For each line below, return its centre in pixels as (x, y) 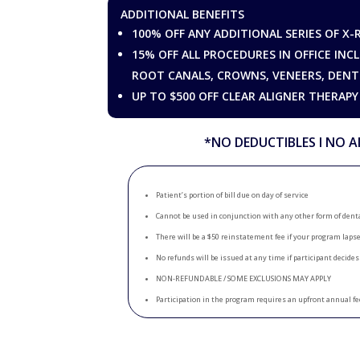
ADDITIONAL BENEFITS (183, 14)
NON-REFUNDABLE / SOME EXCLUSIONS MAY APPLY (244, 278)
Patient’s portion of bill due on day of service (233, 194)
